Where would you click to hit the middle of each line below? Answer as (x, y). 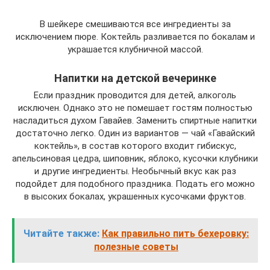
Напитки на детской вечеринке (135, 78)
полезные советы (136, 246)
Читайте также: (61, 233)
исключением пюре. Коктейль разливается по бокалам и (135, 36)
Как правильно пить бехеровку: (175, 233)
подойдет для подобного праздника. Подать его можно (135, 184)
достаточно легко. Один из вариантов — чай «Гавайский (135, 133)
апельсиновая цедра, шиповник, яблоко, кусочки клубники (135, 158)
